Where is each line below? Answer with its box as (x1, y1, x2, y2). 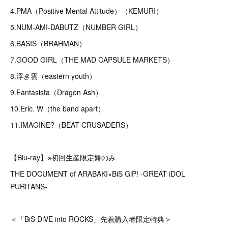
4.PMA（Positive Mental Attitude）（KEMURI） (10, 6, 163, 16)
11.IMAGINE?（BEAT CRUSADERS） (10, 120, 132, 130)
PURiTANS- (10, 181, 47, 191)
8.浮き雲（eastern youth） (10, 71, 96, 81)
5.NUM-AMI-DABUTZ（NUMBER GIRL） (10, 22, 142, 32)
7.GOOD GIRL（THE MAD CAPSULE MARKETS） (10, 54, 174, 65)
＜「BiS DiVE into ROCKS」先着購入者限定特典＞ (10, 214, 172, 224)
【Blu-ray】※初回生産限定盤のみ (10, 152, 116, 162)
